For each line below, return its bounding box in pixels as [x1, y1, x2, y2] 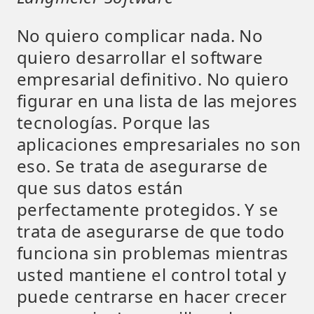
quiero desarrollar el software [17, 46, 264, 69]
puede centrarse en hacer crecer [17, 285, 287, 308]
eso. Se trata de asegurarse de [17, 154, 268, 177]
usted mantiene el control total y [17, 263, 287, 286]
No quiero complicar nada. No [17, 24, 264, 47]
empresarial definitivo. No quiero [17, 67, 289, 90]
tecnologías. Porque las [17, 111, 211, 134]
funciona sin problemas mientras [17, 241, 289, 264]
